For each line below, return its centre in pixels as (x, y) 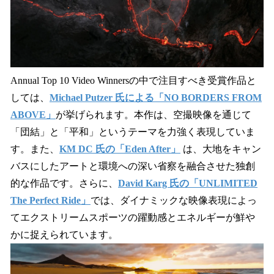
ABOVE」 (33, 115)
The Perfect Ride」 (50, 201)
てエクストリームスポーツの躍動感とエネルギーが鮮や (133, 218)
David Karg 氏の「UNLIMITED (188, 183)
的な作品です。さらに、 (64, 183)
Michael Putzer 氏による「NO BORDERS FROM (156, 98)
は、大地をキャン (221, 149)
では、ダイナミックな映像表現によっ (174, 201)
